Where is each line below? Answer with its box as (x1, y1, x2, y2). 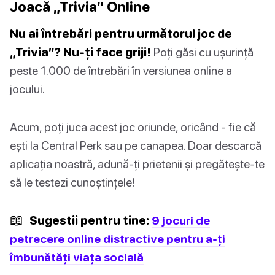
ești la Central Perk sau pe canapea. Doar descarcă (10, 138, 261, 153)
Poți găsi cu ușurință (151, 45, 254, 60)
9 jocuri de (152, 213, 210, 228)
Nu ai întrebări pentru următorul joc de (10, 26, 232, 41)
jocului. (10, 82, 45, 96)
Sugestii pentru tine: (27, 213, 152, 228)
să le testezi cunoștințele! (10, 175, 134, 190)
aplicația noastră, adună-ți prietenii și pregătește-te (10, 157, 265, 171)
